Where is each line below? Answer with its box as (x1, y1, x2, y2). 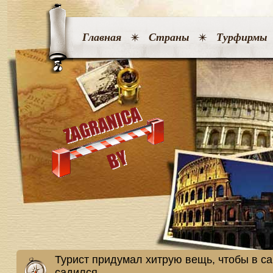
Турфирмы (216, 31, 267, 43)
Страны (148, 31, 189, 43)
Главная (82, 31, 121, 43)
